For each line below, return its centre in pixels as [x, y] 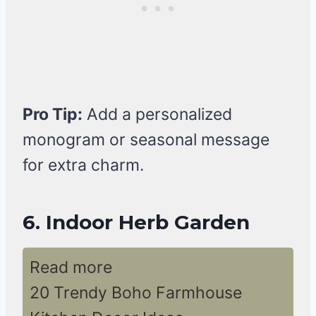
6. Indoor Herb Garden [136, 223]
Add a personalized [157, 115]
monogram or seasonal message [146, 140]
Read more [71, 268]
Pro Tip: [53, 115]
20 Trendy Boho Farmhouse [136, 293]
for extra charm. [83, 165]
